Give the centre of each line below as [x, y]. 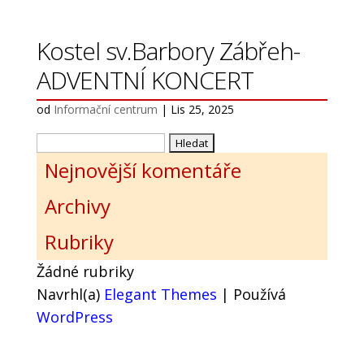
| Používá [251, 294]
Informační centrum [105, 109]
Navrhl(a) [70, 294]
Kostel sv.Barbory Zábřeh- [168, 51]
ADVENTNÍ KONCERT [145, 80]
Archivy [77, 206]
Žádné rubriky [85, 271]
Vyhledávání [77, 141]
